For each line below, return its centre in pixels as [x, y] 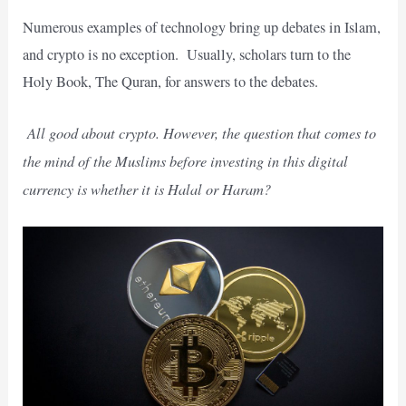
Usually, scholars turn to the [269, 54]
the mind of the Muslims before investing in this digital [186, 160]
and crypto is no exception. [101, 54]
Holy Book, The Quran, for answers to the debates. [171, 81]
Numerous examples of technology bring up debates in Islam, [202, 27]
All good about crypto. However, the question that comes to [202, 132]
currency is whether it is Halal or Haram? [147, 188]
